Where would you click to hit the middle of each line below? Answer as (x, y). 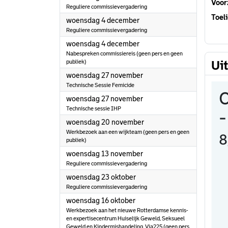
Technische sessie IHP (94, 108)
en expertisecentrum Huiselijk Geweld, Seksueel (125, 218)
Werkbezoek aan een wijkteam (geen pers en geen (128, 132)
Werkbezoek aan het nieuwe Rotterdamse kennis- (127, 210)
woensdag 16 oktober (101, 201)
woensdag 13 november (105, 154)
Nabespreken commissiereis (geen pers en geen (124, 53)
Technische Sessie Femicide (100, 85)
